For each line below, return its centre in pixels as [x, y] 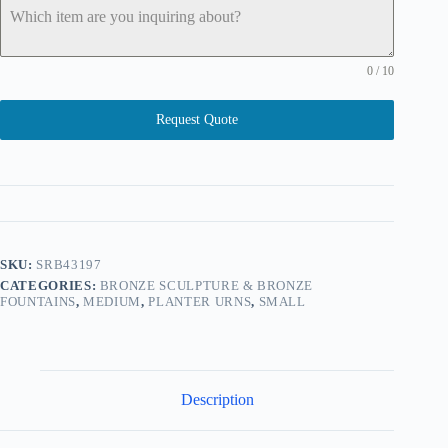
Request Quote [197, 119]
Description [217, 400]
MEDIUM [112, 301]
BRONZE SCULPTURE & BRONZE [206, 285]
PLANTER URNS [200, 301]
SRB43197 [69, 264]
